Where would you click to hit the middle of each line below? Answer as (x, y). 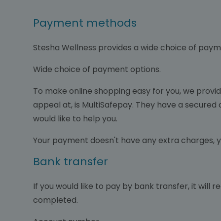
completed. (56, 200)
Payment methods (85, 23)
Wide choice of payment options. (98, 69)
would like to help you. (76, 119)
